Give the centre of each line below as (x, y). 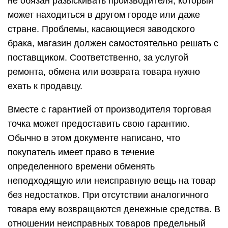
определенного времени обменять (81, 166)
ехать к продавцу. (45, 86)
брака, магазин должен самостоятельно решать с (113, 43)
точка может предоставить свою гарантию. (99, 124)
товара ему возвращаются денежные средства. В (114, 209)
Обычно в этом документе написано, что (94, 138)
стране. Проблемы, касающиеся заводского (101, 29)
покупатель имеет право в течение (81, 152)
